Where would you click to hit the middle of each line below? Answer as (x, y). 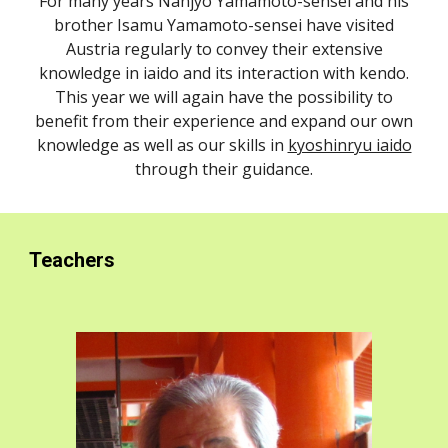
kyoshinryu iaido (349, 145)
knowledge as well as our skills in (162, 145)
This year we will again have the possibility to (224, 97)
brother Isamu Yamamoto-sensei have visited (224, 25)
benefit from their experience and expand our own (224, 121)
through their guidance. (224, 169)
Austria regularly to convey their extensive (224, 49)
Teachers (72, 260)
